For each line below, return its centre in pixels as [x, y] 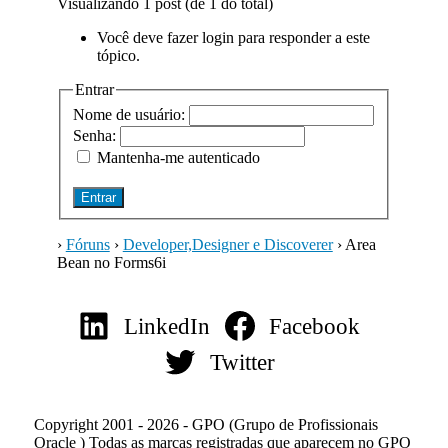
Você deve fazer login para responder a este [233, 37]
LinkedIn [166, 325]
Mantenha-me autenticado [178, 157]
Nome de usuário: [130, 114]
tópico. [118, 55]
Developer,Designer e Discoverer [227, 244]
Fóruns [87, 244]
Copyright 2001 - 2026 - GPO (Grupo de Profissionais [205, 424]
